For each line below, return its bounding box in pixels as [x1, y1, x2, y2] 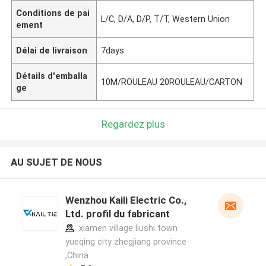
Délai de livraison [16, 45, 88, 55]
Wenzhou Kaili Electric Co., [65, 194, 186, 207]
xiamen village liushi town [76, 223, 178, 233]
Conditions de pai [16, 8, 90, 18]
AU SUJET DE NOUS [10, 156, 102, 169]
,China [65, 251, 88, 261]
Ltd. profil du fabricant [65, 208, 170, 220]
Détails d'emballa [16, 71, 88, 81]
